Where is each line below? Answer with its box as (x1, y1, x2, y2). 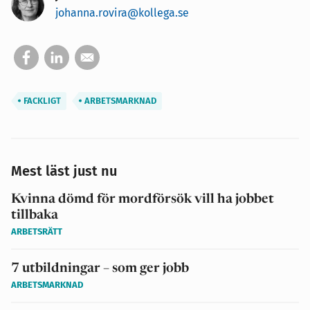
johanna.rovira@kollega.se (55, 6, 189, 19)
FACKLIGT (21, 95, 61, 106)
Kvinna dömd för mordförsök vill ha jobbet (11, 192, 274, 206)
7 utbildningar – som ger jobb (11, 262, 189, 275)
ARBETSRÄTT (11, 226, 62, 237)
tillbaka (11, 208, 58, 222)
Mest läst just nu (11, 162, 117, 179)
